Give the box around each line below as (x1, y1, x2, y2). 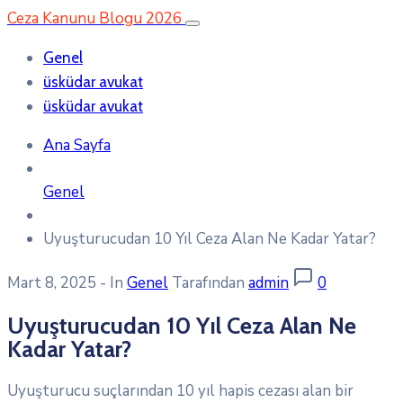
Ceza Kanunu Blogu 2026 (7, 8, 182, 29)
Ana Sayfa (43, 135, 111, 156)
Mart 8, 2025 (7, 273, 96, 293)
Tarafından (172, 273, 245, 293)
